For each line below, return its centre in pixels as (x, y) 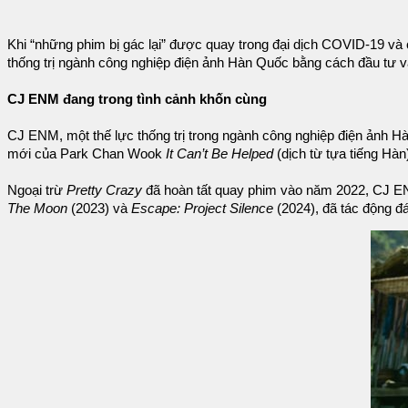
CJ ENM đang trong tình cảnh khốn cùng (137, 99)
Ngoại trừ (37, 190)
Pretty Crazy (104, 190)
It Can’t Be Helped (219, 153)
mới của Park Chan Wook (87, 153)
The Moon (37, 208)
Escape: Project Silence (202, 208)
